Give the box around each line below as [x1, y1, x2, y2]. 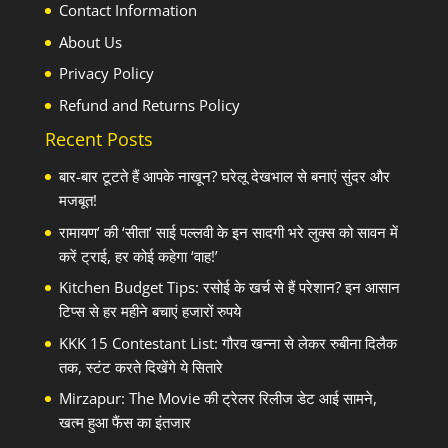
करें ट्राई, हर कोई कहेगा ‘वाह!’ [58, 245, 218, 266]
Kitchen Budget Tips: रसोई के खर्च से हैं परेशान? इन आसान [58, 277, 400, 298]
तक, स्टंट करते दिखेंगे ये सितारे [58, 356, 223, 377]
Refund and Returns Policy [58, 94, 240, 115]
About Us [58, 31, 122, 52]
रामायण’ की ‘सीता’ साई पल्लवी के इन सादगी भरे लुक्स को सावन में [58, 221, 398, 242]
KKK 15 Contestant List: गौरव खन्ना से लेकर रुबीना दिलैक [58, 332, 397, 353]
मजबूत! [58, 190, 97, 211]
